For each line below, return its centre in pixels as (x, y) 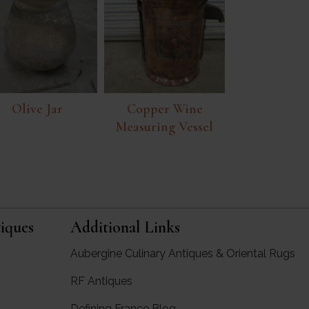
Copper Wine (165, 109)
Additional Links (125, 227)
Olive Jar (37, 109)
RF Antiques (101, 281)
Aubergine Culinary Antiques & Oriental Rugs (183, 253)
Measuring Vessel (165, 127)
